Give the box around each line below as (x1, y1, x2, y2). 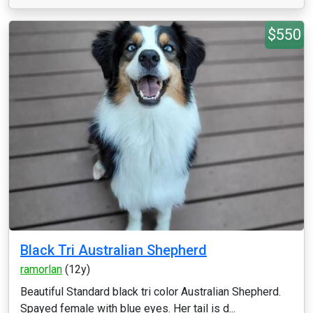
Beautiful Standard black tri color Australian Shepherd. (20, 285, 281, 298)
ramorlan (20, 263, 62, 276)
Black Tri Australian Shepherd (20, 242, 207, 259)
